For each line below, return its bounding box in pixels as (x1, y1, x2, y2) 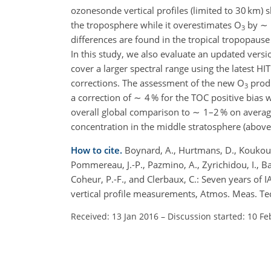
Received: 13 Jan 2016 (71, 211, 158, 222)
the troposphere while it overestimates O (71, 19, 241, 31)
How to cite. (71, 144, 125, 156)
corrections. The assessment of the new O (71, 77, 244, 89)
